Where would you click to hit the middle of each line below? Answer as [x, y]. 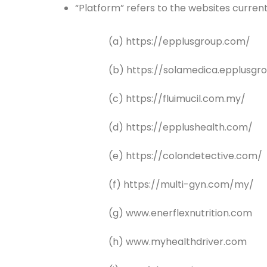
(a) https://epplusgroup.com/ [179, 41]
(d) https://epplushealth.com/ [181, 127]
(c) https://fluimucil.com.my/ [177, 99]
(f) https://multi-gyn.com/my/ [181, 184]
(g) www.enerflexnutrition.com [180, 213]
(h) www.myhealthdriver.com [178, 242]
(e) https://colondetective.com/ [185, 156]
